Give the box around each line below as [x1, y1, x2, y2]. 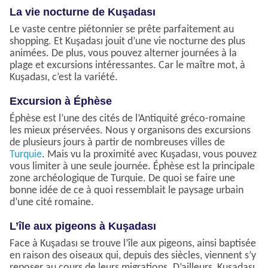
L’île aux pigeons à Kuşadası [10, 220, 156, 233]
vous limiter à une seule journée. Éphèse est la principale [10, 161, 255, 173]
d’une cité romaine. [10, 197, 94, 209]
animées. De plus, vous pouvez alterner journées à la [10, 48, 237, 60]
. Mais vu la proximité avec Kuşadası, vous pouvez [42, 149, 257, 161]
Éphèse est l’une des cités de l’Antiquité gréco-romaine [10, 113, 245, 125]
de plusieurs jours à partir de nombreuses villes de [10, 137, 225, 149]
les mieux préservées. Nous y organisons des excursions [10, 125, 251, 137]
